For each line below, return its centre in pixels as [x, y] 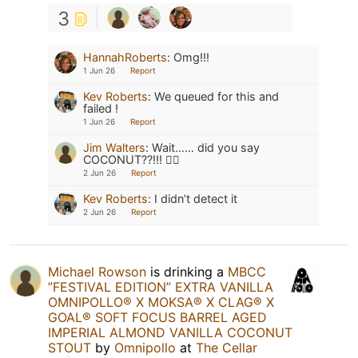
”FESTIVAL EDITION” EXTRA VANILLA [161, 286]
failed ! [101, 108]
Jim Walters [114, 147]
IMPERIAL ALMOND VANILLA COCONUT [170, 332]
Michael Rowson [97, 271]
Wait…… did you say [206, 147]
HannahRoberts [125, 57]
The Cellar [227, 347]
